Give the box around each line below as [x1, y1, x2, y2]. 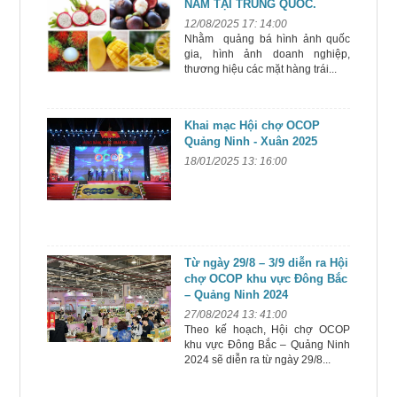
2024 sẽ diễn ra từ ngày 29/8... [184, 354, 331, 366]
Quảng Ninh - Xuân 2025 [184, 135, 317, 148]
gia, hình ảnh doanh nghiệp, [184, 48, 350, 60]
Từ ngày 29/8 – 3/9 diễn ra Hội [184, 256, 348, 269]
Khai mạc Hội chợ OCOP [184, 119, 320, 132]
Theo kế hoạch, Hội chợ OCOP [184, 323, 350, 336]
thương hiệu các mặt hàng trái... [184, 63, 337, 75]
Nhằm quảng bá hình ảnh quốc [184, 33, 350, 45]
